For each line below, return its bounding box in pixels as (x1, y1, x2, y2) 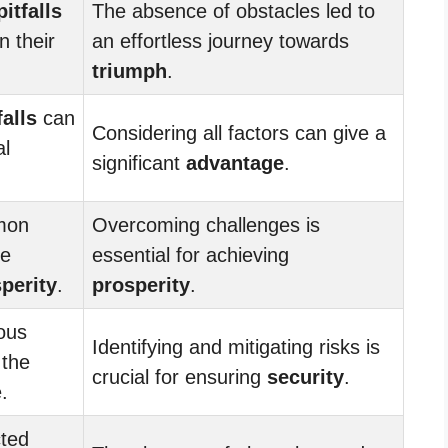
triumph (92, 59, 167, 82)
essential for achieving (92, 243, 289, 266)
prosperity (92, 273, 190, 296)
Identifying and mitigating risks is (92, 335, 380, 358)
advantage (186, 151, 284, 174)
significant (92, 151, 186, 174)
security (267, 365, 344, 388)
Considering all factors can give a (92, 121, 386, 144)
